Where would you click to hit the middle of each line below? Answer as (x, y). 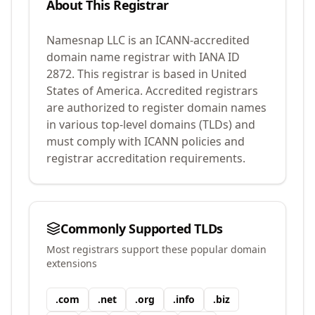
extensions (72, 263)
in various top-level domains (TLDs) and (151, 124)
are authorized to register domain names (156, 108)
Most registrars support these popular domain (156, 249)
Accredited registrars (202, 91)
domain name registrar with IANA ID (143, 57)
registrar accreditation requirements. (146, 158)
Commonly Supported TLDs (142, 229)
